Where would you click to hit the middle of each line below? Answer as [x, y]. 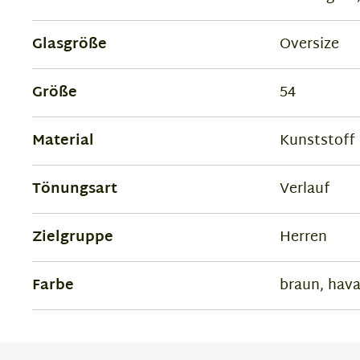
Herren [303, 237]
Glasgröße [70, 45]
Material [63, 141]
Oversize [309, 45]
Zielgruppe [73, 237]
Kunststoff [317, 141]
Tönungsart [75, 189]
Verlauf [304, 189]
